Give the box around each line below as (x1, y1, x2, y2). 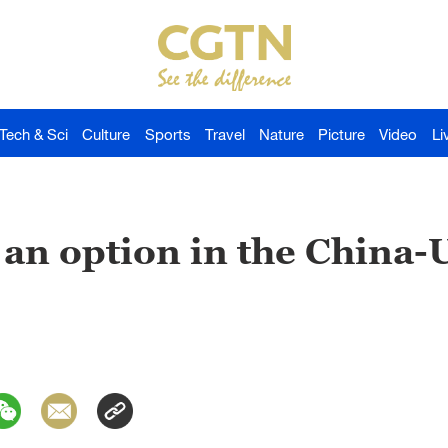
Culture (82, 125, 131, 143)
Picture (318, 125, 366, 143)
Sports (144, 125, 191, 143)
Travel (204, 125, 245, 143)
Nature (259, 125, 305, 143)
